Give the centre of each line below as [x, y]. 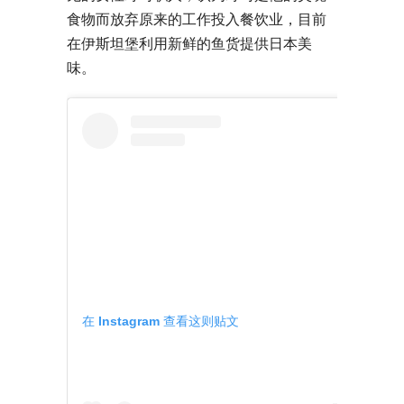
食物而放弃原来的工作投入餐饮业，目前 [197, 19]
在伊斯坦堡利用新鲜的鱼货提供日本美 [189, 44]
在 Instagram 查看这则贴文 [161, 321]
